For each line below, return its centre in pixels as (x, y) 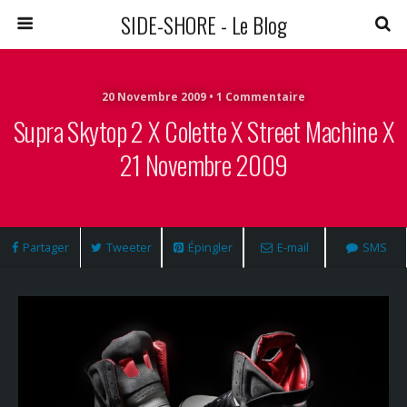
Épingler (210, 247)
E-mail (293, 247)
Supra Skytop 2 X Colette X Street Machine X (203, 131)
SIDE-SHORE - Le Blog (203, 25)
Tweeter (129, 247)
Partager (45, 247)
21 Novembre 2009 (203, 164)
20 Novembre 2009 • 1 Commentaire (203, 97)
